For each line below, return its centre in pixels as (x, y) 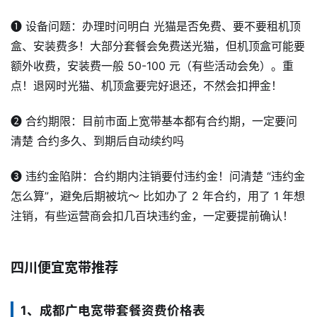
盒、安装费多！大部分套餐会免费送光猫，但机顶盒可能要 (158, 46)
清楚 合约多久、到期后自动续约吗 (97, 140)
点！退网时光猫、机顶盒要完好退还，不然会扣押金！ (146, 85)
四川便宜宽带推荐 (64, 268)
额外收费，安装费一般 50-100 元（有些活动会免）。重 (152, 65)
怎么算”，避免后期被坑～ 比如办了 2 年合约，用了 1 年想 (158, 196)
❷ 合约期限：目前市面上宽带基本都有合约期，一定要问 (154, 121)
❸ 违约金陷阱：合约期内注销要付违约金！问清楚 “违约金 (158, 177)
